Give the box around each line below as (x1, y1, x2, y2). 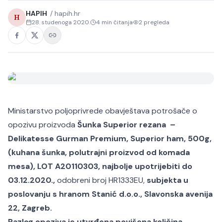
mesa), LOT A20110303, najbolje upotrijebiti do (8, 161, 192, 171)
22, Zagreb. (8, 203, 52, 213)
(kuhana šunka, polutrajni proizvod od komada (8, 147, 190, 158)
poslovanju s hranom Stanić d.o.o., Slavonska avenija (8, 189, 213, 199)
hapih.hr (55, 9, 80, 18)
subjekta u (145, 175, 188, 185)
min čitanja (100, 18, 133, 26)
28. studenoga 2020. (32, 18, 90, 26)
